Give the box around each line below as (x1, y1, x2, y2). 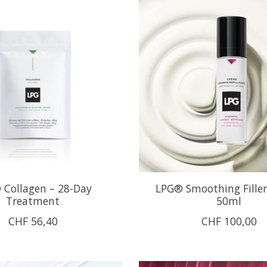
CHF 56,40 (8, 213, 58, 228)
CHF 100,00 (201, 213, 257, 228)
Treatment (6, 193, 60, 208)
